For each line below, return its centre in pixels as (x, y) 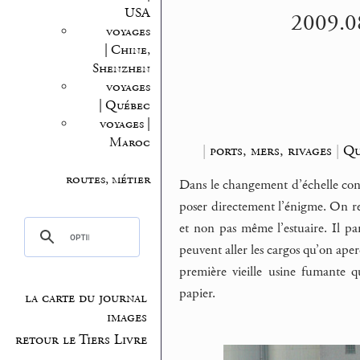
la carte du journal (86, 299)
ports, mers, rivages (270, 150)
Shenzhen (121, 68)
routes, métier (108, 179)
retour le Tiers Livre (82, 340)
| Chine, (127, 50)
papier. (198, 294)
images (127, 318)
